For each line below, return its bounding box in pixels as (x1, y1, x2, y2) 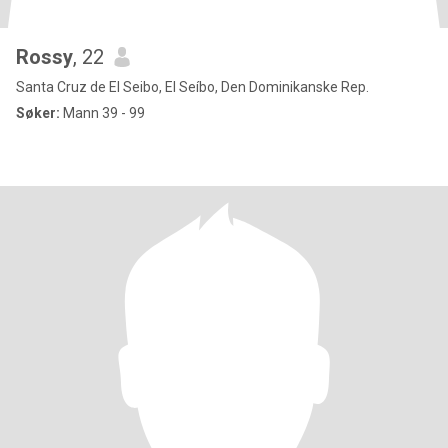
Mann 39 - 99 (60, 105, 145, 121)
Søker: (16, 105, 60, 121)
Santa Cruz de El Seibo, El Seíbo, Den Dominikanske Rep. (16, 79, 369, 95)
